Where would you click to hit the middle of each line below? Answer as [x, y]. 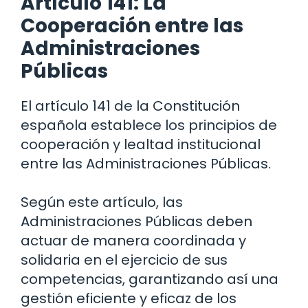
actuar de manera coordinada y [133, 241]
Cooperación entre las [132, 26]
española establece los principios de [149, 125]
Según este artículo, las [102, 202]
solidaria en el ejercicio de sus [124, 260]
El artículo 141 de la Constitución [130, 106]
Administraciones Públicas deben [136, 222]
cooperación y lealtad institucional [141, 145]
